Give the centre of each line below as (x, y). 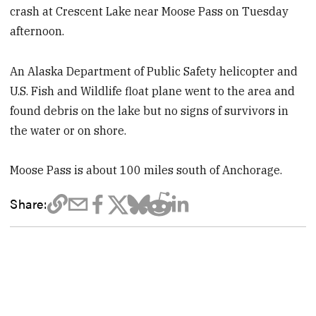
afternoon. (37, 31)
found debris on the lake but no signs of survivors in (150, 110)
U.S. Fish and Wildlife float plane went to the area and (153, 91)
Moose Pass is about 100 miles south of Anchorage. (146, 170)
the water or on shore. (68, 130)
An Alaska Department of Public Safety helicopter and (154, 71)
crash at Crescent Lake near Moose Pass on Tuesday (150, 11)
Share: (29, 203)
